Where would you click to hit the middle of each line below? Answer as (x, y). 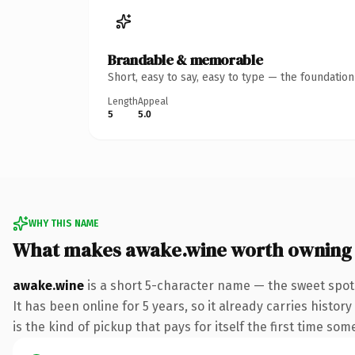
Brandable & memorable (185, 59)
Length (123, 101)
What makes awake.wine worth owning (182, 250)
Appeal (153, 101)
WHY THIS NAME (63, 223)
